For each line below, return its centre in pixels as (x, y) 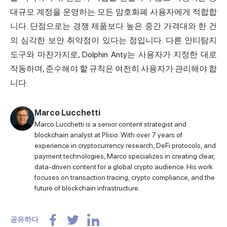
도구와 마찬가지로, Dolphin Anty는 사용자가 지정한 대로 (113, 54)
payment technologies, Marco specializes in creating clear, (125, 156)
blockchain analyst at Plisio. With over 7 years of (108, 135)
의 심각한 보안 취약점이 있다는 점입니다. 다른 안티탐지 (113, 40)
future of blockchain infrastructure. (87, 188)
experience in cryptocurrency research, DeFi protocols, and (125, 145)
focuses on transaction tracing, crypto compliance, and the (125, 177)
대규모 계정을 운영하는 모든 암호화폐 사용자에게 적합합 (113, 12)
